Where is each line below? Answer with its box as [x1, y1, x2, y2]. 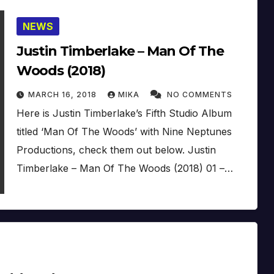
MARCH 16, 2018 [28, 89, 99, 99]
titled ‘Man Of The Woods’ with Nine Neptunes [16, 125, 232, 138]
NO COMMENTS [166, 89, 232, 99]
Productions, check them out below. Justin [16, 143, 216, 156]
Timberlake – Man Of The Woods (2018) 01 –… [16, 161, 233, 174]
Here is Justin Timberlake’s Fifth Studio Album [16, 106, 232, 119]
